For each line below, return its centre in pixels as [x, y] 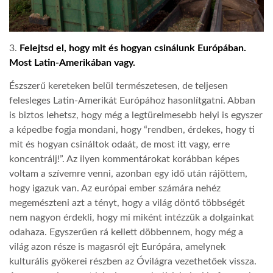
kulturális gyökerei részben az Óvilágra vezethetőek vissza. [133, 261]
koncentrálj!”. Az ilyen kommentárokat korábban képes [124, 159]
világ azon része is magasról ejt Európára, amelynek [117, 246]
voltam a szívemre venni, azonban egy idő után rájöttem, [128, 173]
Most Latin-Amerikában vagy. [72, 62]
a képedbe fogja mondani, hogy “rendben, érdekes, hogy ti [132, 129]
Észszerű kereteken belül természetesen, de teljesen [119, 86]
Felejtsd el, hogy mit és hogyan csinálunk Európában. [133, 48]
